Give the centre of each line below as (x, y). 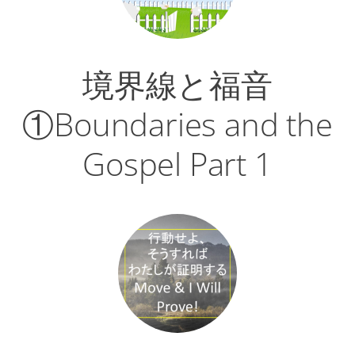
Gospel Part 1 (177, 164)
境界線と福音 (177, 85)
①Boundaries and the (177, 124)
